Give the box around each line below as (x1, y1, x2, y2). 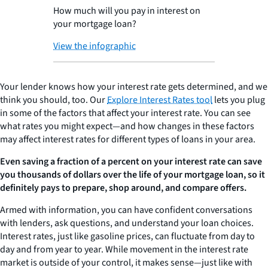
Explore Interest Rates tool (107, 93, 212, 107)
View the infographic (53, 39, 136, 53)
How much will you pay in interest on (53, 4, 200, 18)
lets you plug (212, 93, 265, 107)
